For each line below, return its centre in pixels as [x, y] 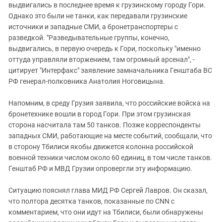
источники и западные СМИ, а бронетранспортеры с [93, 27]
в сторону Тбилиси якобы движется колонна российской [101, 147]
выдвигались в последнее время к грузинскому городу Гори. [107, 5]
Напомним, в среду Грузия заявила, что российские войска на [109, 103]
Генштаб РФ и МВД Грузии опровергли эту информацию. [100, 168]
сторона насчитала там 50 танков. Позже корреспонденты [105, 125]
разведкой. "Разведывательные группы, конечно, [89, 38]
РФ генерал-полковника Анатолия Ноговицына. [87, 81]
